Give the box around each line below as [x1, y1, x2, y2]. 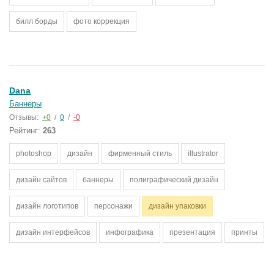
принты [231, 228, 257, 237]
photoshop [16, 149, 51, 158]
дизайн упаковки [149, 202, 206, 210]
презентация [169, 228, 215, 237]
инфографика [106, 228, 154, 237]
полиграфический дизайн [130, 176, 218, 184]
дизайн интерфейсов [16, 228, 90, 237]
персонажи [94, 202, 133, 210]
